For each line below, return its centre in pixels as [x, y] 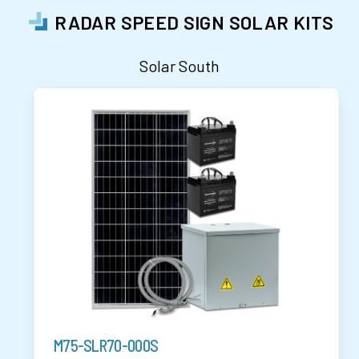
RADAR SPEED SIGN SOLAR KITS [194, 22]
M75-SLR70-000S [106, 346]
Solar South [179, 66]
